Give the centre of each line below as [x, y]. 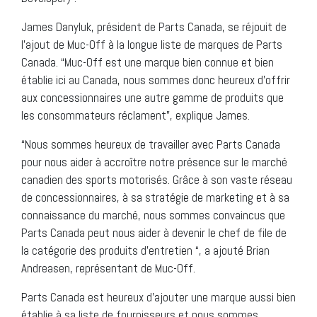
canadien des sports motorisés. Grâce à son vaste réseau [157, 179]
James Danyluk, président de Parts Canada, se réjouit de [154, 27]
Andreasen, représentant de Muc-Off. [108, 268]
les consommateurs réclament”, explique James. [136, 115]
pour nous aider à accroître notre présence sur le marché [154, 162]
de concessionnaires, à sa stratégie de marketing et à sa [155, 197]
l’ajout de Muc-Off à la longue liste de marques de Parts [152, 44]
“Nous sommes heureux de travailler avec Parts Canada [151, 144]
